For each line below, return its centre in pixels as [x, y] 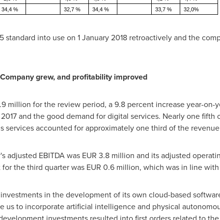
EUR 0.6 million [113, 167]
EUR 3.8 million [108, 155]
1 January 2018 [102, 38]
